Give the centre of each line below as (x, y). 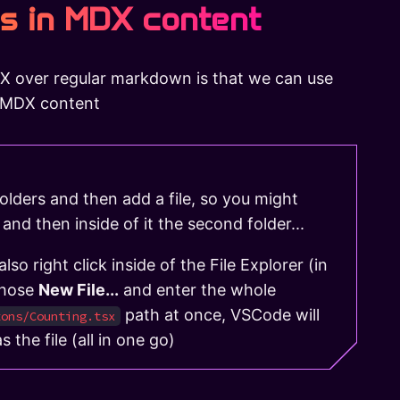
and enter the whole (197, 289)
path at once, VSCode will (220, 314)
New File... (79, 289)
